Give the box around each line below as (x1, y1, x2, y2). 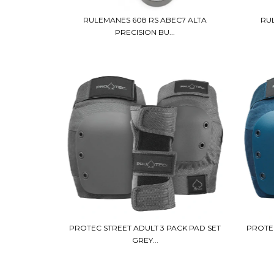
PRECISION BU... (115, 27, 176, 37)
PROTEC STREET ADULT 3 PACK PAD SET (69, 223, 221, 233)
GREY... (131, 235, 158, 245)
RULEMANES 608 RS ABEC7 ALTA (83, 15, 207, 24)
